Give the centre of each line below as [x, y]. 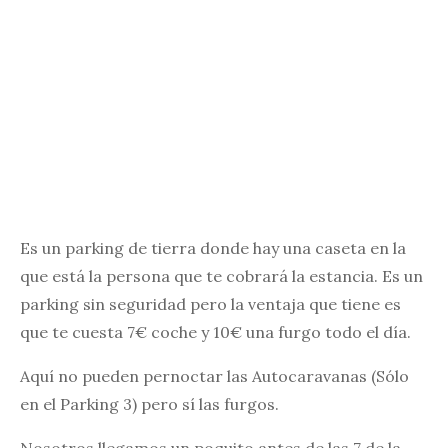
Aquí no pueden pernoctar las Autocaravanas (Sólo [214, 375]
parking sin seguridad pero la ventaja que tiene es [210, 303]
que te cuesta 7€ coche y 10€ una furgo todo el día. [215, 331]
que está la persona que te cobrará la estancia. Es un [221, 275]
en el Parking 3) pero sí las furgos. [149, 403]
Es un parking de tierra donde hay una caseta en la [213, 247]
